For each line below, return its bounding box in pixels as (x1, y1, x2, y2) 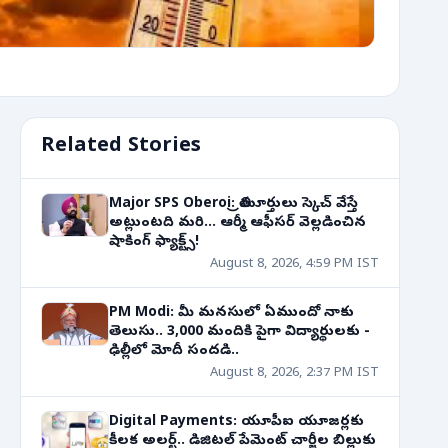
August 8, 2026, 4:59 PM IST (210, 256, 379, 273)
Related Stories (41, 134, 201, 161)
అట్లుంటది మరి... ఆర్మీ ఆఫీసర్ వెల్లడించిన (109, 214, 366, 233)
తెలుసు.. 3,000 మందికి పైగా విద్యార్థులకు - (109, 323, 370, 342)
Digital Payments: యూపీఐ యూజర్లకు (109, 413, 364, 432)
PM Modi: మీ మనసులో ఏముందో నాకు (109, 304, 354, 323)
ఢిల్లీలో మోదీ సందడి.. (109, 342, 239, 361)
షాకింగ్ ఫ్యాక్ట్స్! (109, 233, 199, 252)
